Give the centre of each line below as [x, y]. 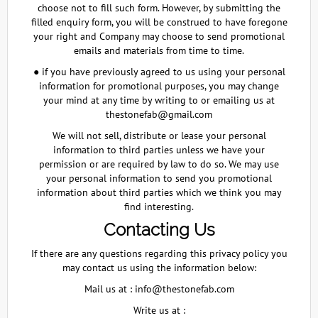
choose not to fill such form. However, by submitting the [159, 8]
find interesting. [159, 207]
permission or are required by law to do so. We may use [159, 164]
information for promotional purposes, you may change [159, 86]
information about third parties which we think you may [159, 192]
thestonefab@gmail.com [159, 114]
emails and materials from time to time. [159, 50]
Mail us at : [109, 289]
